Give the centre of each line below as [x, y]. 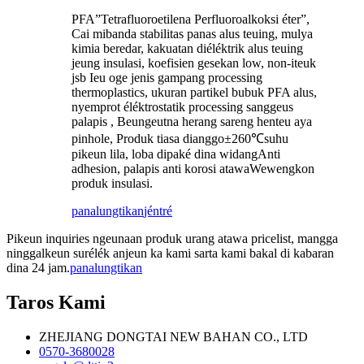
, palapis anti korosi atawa [183, 168]
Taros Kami [56, 302]
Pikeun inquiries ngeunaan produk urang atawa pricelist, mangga [172, 238]
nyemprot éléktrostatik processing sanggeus [182, 106]
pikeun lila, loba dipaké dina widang [165, 154]
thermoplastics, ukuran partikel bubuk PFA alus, [194, 92]
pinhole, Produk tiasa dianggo [148, 138]
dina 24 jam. [38, 267]
